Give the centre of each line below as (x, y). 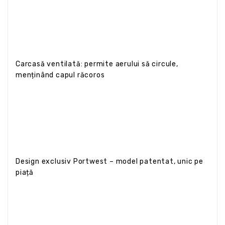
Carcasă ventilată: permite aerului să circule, (97, 64)
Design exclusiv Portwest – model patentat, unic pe (109, 161)
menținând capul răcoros (60, 75)
